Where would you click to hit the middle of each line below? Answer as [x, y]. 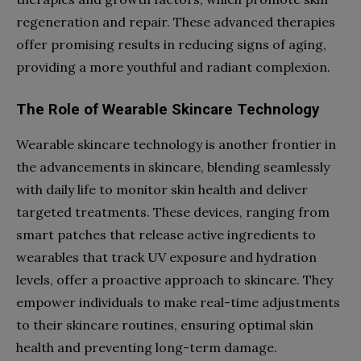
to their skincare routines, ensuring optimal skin [165, 324]
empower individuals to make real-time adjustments [178, 302]
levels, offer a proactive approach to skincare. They [174, 279]
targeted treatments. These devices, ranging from [173, 212]
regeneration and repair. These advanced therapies [176, 21]
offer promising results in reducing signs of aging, [171, 44]
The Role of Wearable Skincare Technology [168, 109]
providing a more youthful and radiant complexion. [173, 66]
